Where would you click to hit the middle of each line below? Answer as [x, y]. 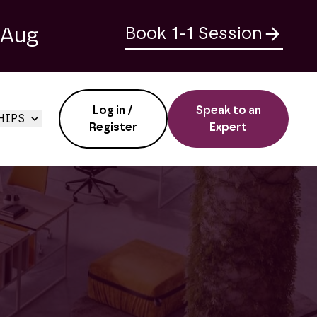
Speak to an [228, 110]
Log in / [113, 110]
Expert [229, 127]
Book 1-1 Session [194, 34]
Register [113, 127]
